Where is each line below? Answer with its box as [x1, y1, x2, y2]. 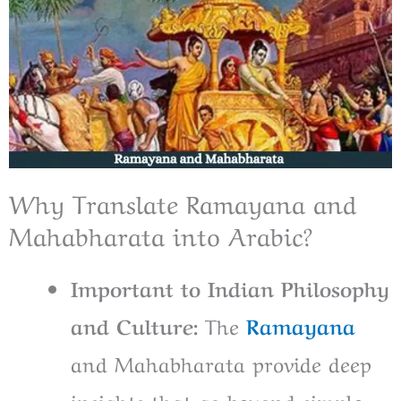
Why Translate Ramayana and [9, 183, 356, 220]
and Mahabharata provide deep [71, 346, 371, 378]
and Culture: [71, 309, 198, 340]
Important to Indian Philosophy [71, 271, 389, 303]
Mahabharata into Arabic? [9, 215, 312, 252]
